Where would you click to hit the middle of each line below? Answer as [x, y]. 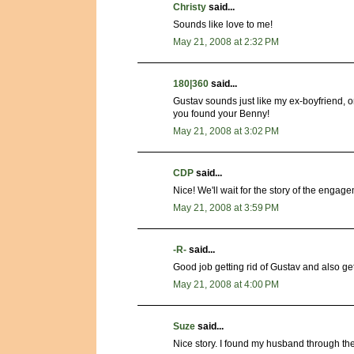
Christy [190, 8]
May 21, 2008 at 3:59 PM [226, 208]
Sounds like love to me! [223, 25]
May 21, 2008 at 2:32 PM [226, 42]
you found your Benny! [221, 114]
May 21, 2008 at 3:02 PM [226, 132]
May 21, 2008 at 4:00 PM [226, 285]
